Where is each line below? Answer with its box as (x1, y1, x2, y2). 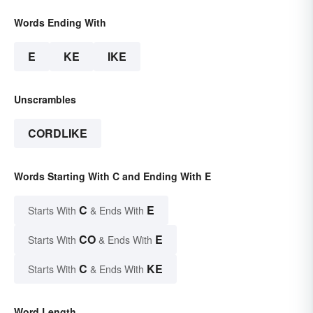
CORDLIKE (28, 125, 87, 142)
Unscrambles (14, 92, 76, 107)
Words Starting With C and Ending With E (14, 169, 211, 184)
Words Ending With (14, 15, 106, 30)
